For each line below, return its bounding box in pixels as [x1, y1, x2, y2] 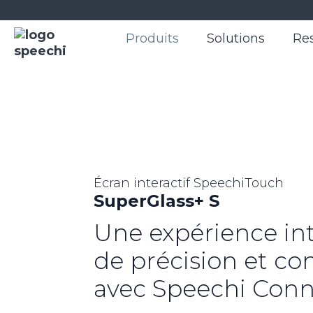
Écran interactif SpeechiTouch [94, 175, 284, 191]
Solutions [207, 31, 265, 47]
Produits [126, 31, 179, 47]
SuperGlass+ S [94, 191, 220, 212]
